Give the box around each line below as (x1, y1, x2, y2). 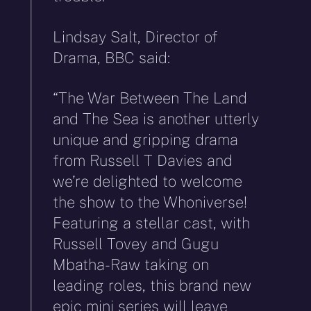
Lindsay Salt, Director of (53, 27, 219, 46)
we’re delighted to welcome (53, 172, 243, 191)
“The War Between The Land (53, 89, 248, 108)
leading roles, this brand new (53, 276, 252, 295)
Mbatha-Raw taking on (53, 255, 210, 274)
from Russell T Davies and (53, 151, 233, 170)
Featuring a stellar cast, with (53, 214, 251, 233)
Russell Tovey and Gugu (53, 235, 219, 253)
